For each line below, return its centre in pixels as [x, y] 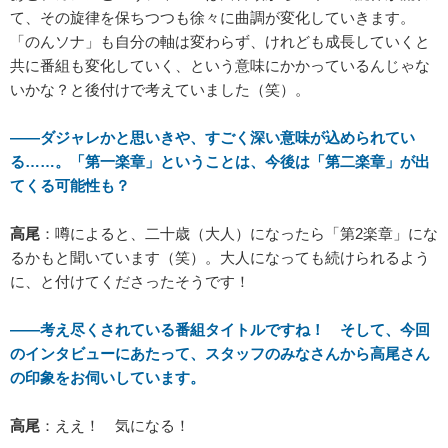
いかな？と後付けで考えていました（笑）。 [160, 90]
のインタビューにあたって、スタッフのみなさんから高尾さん [220, 354]
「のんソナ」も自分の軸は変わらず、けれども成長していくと [220, 42]
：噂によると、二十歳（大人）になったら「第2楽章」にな [239, 234]
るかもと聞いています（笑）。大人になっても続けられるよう [220, 258]
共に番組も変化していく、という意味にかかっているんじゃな [220, 66]
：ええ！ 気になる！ [115, 426]
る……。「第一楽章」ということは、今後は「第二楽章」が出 [220, 162]
